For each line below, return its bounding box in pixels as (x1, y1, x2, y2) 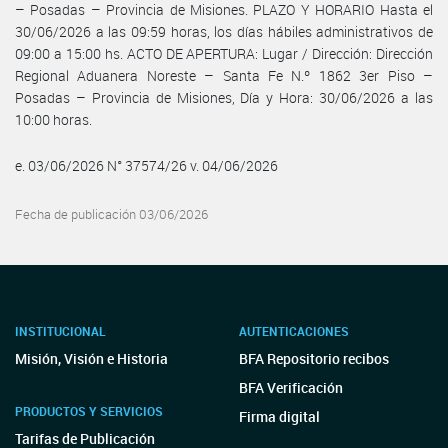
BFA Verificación (239, 378, 343, 397)
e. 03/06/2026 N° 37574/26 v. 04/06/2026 (15, 155, 278, 175)
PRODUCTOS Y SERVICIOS (15, 403, 163, 419)
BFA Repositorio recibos (239, 349, 389, 368)
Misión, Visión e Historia (15, 349, 168, 368)
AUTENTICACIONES (239, 323, 349, 339)
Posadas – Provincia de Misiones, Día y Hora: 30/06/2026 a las (15, 87, 433, 107)
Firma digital (239, 407, 320, 426)
